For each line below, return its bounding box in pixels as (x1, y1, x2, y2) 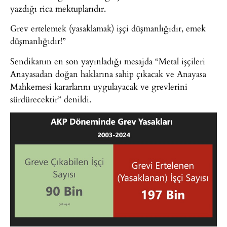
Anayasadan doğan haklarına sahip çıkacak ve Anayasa (10, 67, 206, 80)
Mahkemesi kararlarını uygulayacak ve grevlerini (10, 80, 187, 93)
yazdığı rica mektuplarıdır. (10, 2, 106, 15)
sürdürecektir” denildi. (10, 92, 91, 105)
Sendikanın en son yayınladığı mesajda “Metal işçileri (10, 54, 205, 67)
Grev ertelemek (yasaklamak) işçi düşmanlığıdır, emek (10, 22, 206, 35)
